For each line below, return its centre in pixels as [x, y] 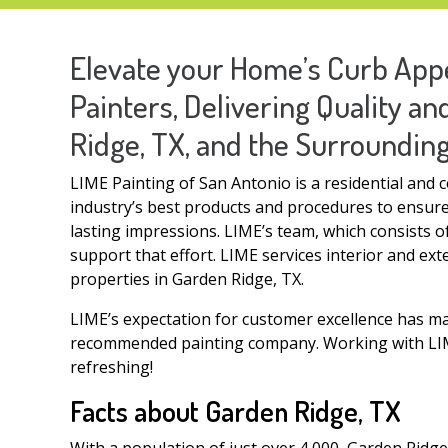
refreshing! [111, 367]
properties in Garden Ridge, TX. [187, 279]
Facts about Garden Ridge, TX [235, 411]
